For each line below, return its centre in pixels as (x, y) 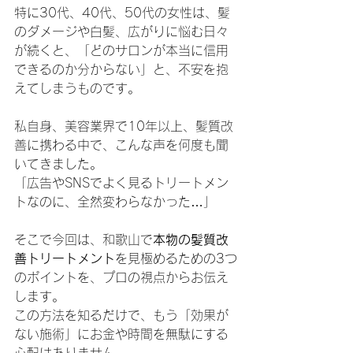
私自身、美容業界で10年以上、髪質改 (124, 126)
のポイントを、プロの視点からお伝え (121, 277)
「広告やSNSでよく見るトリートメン (121, 183)
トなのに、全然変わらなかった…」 (115, 202)
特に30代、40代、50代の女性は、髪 (122, 13)
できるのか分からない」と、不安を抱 (121, 69)
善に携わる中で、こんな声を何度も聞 (121, 145)
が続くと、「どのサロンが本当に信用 (121, 50)
